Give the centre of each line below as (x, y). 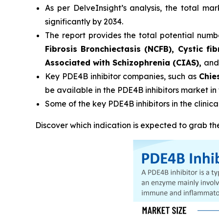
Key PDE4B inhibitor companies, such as (122, 76)
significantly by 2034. (84, 22)
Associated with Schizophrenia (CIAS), (124, 63)
